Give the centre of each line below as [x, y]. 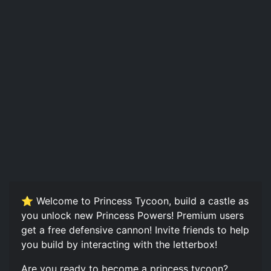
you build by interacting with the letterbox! [119, 244]
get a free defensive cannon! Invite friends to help [135, 230]
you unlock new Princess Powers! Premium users [132, 215]
